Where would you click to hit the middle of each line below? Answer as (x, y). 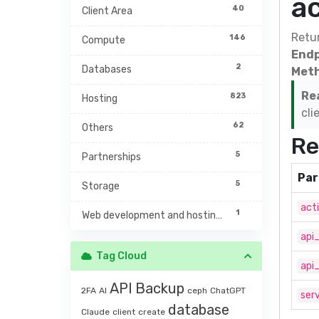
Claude (95, 312)
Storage (101, 186)
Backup (160, 288)
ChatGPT (228, 291)
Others (98, 128)
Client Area (107, 11)
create (152, 312)
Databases (107, 69)
